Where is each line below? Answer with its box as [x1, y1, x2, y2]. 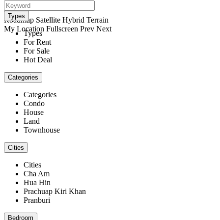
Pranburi [24, 196, 50, 205]
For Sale [24, 47, 50, 55]
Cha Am [24, 169, 50, 178]
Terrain [86, 16, 109, 24]
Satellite [36, 16, 60, 24]
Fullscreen [46, 25, 78, 33]
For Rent [24, 38, 51, 47]
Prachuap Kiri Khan [24, 187, 86, 196]
